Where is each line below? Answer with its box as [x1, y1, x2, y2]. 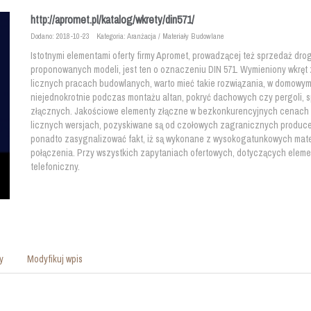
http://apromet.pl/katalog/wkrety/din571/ [31, 12, 194, 27]
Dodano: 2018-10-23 [31, 31, 90, 41]
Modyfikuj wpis [27, 253, 83, 265]
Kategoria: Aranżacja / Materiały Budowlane [96, 31, 224, 41]
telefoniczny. [31, 160, 80, 173]
